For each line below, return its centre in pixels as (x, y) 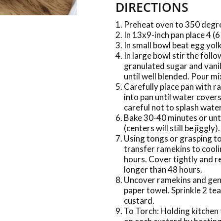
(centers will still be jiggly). (172, 128)
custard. (139, 201)
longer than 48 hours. (163, 169)
